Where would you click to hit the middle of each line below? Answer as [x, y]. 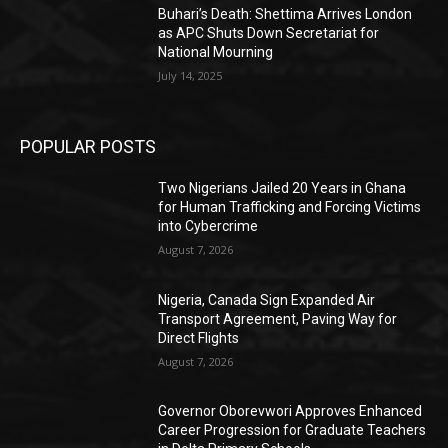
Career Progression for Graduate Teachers [292, 430]
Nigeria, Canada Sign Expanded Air [267, 299]
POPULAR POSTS [88, 146]
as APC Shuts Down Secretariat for [269, 33]
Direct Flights [199, 337]
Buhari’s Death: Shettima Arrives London [285, 14]
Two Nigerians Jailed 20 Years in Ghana [282, 187]
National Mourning [216, 52]
